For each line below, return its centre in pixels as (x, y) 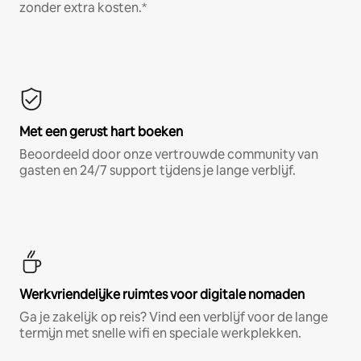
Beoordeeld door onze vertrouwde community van (169, 155)
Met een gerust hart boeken (101, 132)
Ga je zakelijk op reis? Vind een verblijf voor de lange (174, 317)
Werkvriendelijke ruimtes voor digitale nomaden (162, 295)
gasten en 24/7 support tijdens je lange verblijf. (158, 171)
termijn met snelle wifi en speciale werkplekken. (160, 334)
